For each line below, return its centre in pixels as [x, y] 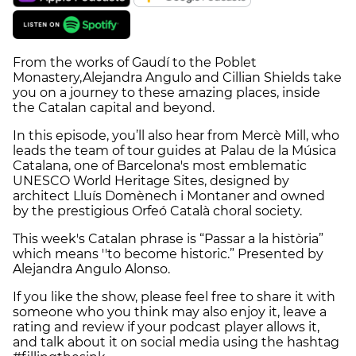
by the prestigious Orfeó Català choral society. [157, 211]
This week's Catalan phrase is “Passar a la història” [168, 239]
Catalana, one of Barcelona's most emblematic [160, 166]
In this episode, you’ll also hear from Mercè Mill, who [176, 136]
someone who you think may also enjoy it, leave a [170, 312]
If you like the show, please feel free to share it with [174, 297]
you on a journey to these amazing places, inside [166, 93]
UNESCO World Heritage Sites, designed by [151, 181]
